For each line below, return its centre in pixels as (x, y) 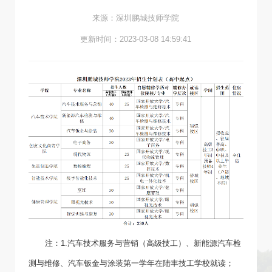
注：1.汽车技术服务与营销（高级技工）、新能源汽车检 (143, 243)
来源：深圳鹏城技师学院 (136, 18)
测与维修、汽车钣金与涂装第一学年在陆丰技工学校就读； (131, 263)
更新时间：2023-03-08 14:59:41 (136, 39)
